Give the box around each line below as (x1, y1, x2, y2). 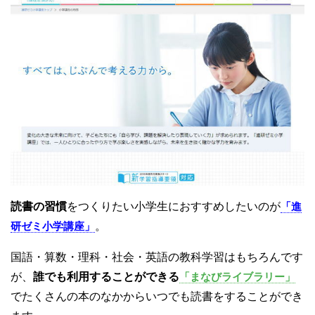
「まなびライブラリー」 (179, 270, 295, 283)
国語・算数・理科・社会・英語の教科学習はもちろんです (11, 250, 303, 263)
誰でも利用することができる (33, 270, 179, 283)
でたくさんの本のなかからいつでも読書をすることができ (11, 290, 303, 302)
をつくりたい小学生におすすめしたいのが (67, 200, 281, 212)
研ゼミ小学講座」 (11, 219, 95, 232)
